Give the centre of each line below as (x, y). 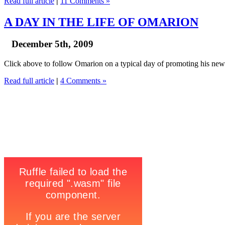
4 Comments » (83, 81)
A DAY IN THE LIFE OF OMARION (101, 22)
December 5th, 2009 (52, 44)
